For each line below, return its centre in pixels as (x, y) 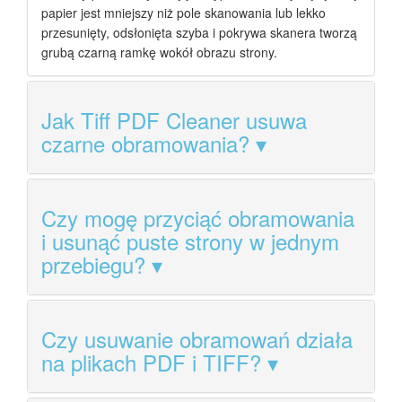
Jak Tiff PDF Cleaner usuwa (174, 120)
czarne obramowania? (145, 144)
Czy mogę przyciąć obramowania (198, 218)
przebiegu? (93, 265)
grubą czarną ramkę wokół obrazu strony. (159, 52)
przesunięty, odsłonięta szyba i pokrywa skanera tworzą (199, 33)
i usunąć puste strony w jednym (190, 241)
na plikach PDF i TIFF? (151, 363)
